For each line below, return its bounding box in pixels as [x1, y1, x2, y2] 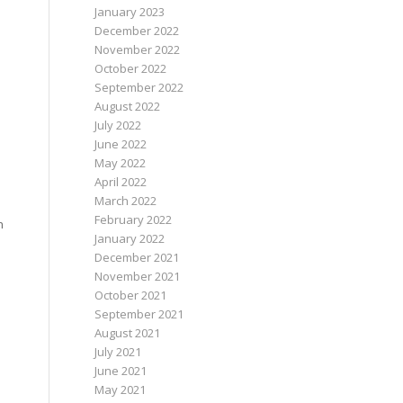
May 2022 [94, 155, 147, 171]
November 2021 [94, 268, 181, 284]
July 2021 [94, 344, 142, 360]
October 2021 [94, 287, 167, 303]
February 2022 [94, 211, 173, 228]
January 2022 [94, 230, 166, 246]
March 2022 [94, 193, 157, 209]
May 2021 [94, 381, 147, 398]
